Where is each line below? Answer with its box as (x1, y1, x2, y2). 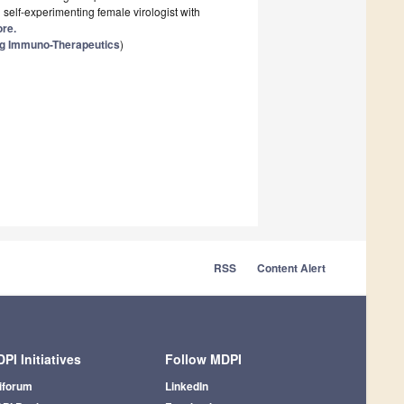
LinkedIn (164, 377, 208, 394)
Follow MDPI (164, 349, 242, 368)
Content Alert (257, 259, 326, 276)
